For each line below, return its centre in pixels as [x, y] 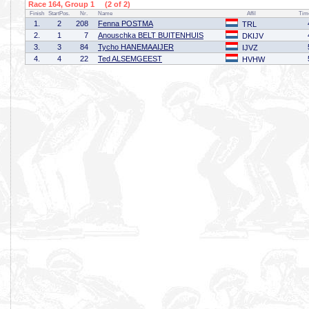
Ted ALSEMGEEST [130, 59]
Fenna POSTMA [126, 23]
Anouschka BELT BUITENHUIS [151, 35]
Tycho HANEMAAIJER [136, 47]
